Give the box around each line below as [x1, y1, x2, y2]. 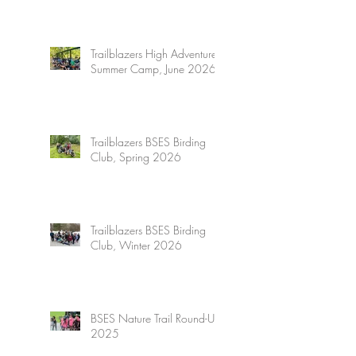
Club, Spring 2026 [91, 149, 181, 164]
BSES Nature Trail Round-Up [91, 310, 221, 326]
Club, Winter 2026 [91, 237, 182, 253]
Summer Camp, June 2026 [91, 60, 216, 76]
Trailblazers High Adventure [91, 45, 217, 61]
